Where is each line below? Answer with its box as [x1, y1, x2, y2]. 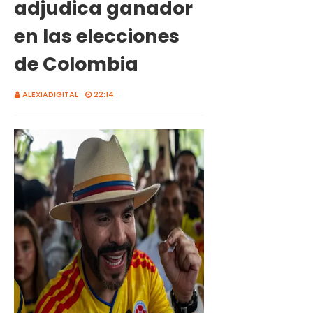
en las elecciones [14, 23, 180, 49]
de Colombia [14, 51, 138, 77]
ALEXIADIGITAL [22, 89, 78, 100]
